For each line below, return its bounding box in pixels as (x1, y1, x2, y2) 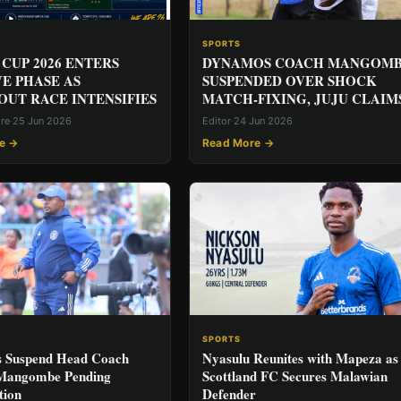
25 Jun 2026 (13, 115, 73, 127)
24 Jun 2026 (233, 115, 293, 127)
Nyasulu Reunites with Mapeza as (201, 348, 398, 369)
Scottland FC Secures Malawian (201, 366, 388, 387)
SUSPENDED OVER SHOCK (201, 71, 377, 90)
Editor (201, 115, 231, 127)
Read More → (201, 136, 274, 149)
